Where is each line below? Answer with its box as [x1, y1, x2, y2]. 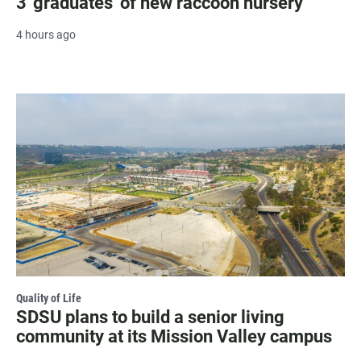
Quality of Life [16, 291, 81, 305]
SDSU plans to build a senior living [16, 306, 284, 327]
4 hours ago [16, 27, 76, 41]
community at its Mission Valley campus [16, 326, 332, 346]
